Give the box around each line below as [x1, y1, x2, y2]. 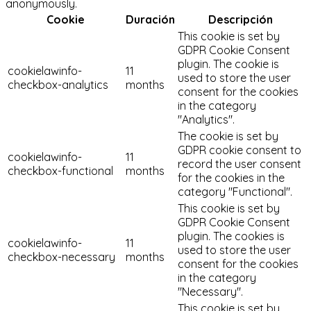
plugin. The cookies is [178, 228, 285, 243]
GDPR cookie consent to [178, 142, 301, 157]
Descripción [208, 12, 273, 26]
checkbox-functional [8, 163, 113, 178]
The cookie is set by [178, 128, 278, 143]
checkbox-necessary [8, 249, 115, 264]
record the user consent [178, 156, 301, 171]
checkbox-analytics [8, 77, 108, 92]
